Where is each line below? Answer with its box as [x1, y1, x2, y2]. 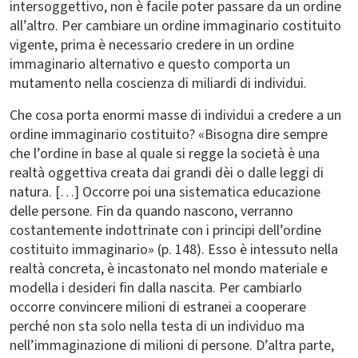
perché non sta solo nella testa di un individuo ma [10, 316, 304, 336]
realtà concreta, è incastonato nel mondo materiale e [10, 259, 328, 279]
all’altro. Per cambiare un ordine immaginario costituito [10, 16, 341, 36]
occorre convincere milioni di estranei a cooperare [10, 297, 306, 317]
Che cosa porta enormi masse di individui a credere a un [10, 105, 341, 125]
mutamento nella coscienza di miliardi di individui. [10, 74, 307, 93]
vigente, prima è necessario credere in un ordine [10, 35, 294, 55]
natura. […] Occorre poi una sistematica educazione [10, 182, 320, 202]
